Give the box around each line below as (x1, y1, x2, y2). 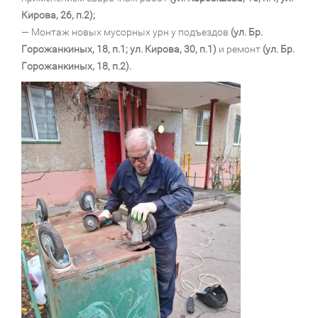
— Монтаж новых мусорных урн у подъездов (21, 26, 231, 38)
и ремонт (216, 43, 263, 55)
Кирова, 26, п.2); (21, 9, 95, 21)
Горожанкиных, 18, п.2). (21, 60, 131, 72)
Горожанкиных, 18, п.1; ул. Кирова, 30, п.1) (21, 43, 216, 55)
